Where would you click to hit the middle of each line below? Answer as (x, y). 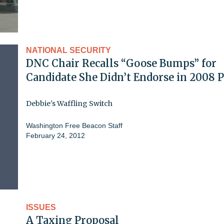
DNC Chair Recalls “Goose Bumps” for (121, 63)
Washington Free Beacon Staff (74, 125)
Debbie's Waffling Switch (69, 103)
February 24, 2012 (55, 135)
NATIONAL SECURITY (68, 50)
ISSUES (41, 207)
